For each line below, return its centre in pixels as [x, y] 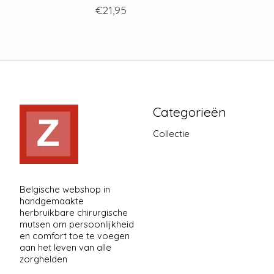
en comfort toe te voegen [75, 235]
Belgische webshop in [65, 189]
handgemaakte [52, 201]
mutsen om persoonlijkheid [77, 224]
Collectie [171, 134]
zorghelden [43, 259]
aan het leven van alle [65, 247]
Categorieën [189, 112]
